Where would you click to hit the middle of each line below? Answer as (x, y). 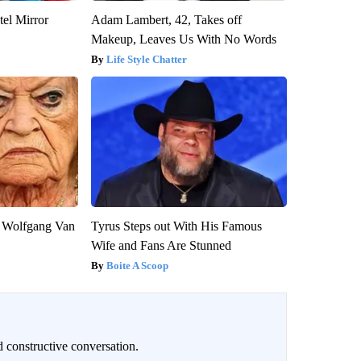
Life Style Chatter (146, 59)
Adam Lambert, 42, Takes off (166, 19)
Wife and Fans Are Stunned (161, 245)
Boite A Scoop (137, 265)
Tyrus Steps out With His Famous (176, 226)
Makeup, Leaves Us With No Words (183, 39)
